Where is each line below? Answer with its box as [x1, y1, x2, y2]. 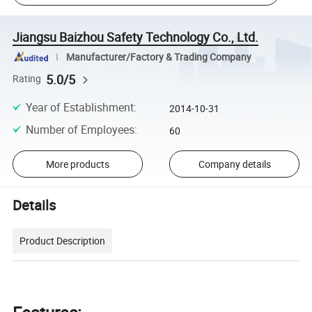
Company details [198, 157, 271, 171]
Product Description [19, 234, 106, 248]
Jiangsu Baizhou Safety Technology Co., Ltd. [13, 28, 259, 45]
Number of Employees [25, 122, 134, 138]
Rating [13, 72, 42, 86]
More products [45, 157, 109, 171]
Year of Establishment [25, 99, 134, 115]
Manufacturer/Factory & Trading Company [65, 50, 251, 63]
